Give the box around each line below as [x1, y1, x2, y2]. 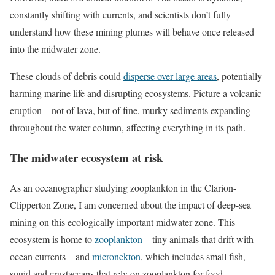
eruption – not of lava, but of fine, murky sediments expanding [10, 104, 250, 117]
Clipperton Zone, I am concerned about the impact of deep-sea [10, 198, 251, 211]
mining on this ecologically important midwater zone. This [10, 215, 235, 228]
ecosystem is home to [10, 232, 95, 246]
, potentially [217, 69, 262, 83]
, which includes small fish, [141, 249, 246, 263]
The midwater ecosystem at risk [10, 149, 163, 166]
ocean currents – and [10, 249, 92, 263]
